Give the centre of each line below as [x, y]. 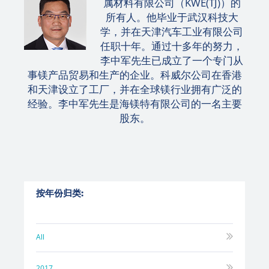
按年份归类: [60, 192]
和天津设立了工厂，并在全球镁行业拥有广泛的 [134, 89]
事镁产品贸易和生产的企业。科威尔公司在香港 [134, 75]
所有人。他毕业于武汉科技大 [172, 17]
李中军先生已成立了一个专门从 [172, 61]
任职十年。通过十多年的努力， [172, 46]
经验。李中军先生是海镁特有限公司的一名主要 [134, 104]
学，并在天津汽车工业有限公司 [172, 32]
